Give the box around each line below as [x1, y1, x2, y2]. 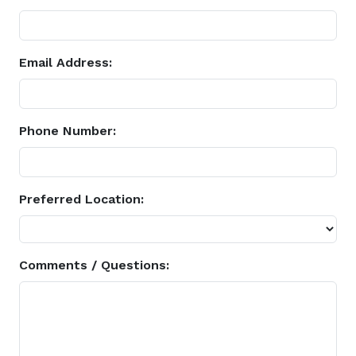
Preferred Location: [19, 192, 144, 207]
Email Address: [19, 55, 112, 70]
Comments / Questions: [19, 257, 169, 273]
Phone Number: [19, 123, 116, 138]
